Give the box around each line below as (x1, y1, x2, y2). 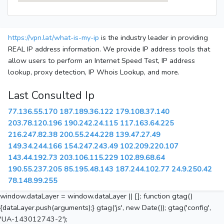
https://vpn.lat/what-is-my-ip (8, 32, 99, 43)
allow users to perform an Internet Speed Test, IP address (8, 55, 195, 66)
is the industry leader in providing (99, 32, 208, 43)
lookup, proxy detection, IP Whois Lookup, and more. (8, 67, 179, 77)
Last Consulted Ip (8, 88, 94, 103)
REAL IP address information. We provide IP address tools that (8, 44, 210, 54)
